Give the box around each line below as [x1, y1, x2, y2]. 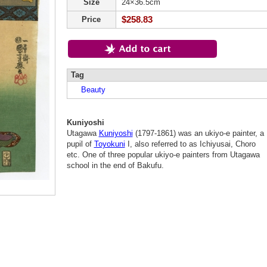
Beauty [73, 85, 105, 94]
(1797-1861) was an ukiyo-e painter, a [132, 129, 264, 138]
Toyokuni [94, 139, 125, 148]
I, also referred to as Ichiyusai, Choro [125, 139, 256, 148]
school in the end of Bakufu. [66, 161, 164, 170]
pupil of [66, 139, 94, 148]
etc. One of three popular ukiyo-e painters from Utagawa [66, 150, 260, 159]
